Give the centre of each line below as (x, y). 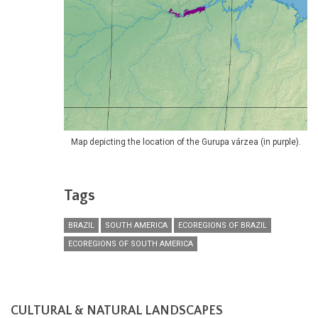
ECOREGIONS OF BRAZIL (223, 226)
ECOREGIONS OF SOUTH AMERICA (131, 244)
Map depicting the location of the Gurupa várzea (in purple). (186, 142)
